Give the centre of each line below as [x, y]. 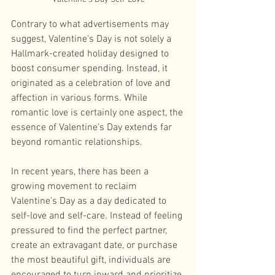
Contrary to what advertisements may [91, 25]
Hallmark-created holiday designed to [91, 54]
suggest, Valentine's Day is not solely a [92, 39]
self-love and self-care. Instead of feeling [98, 216]
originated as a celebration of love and [92, 83]
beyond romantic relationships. [78, 142]
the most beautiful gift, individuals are [92, 260]
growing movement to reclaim [75, 187]
